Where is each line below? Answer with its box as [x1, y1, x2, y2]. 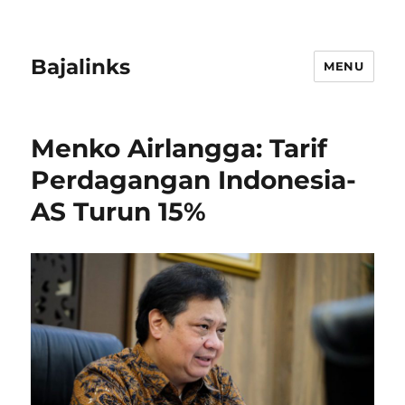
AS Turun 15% [31, 196, 207, 227]
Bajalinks [31, 53, 131, 80]
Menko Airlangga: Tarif [31, 133, 328, 164]
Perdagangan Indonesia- [31, 165, 357, 195]
